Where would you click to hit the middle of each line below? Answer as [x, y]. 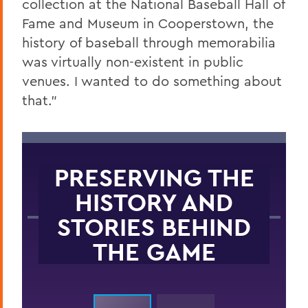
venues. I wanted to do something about [152, 80]
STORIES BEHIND [154, 227]
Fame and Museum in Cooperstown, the [148, 23]
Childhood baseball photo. [83, 278]
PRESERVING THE [154, 177]
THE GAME [154, 251]
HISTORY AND [154, 202]
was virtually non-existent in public [133, 61]
